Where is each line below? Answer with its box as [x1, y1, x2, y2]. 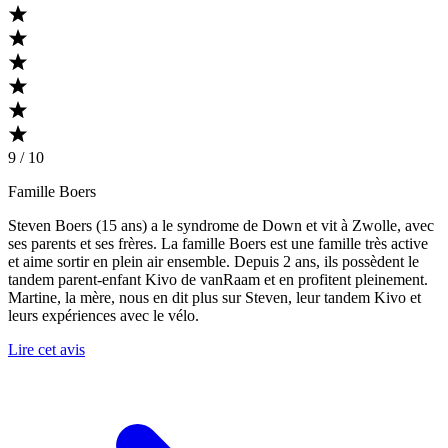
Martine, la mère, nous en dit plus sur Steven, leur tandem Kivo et [8, 289, 421, 307]
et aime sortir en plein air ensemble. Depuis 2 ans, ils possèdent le [8, 253, 419, 271]
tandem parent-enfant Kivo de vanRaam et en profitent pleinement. [8, 271, 428, 289]
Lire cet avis [8, 341, 85, 359]
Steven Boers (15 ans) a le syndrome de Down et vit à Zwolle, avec [8, 217, 434, 235]
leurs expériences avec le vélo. [8, 307, 199, 325]
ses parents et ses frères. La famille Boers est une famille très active [8, 235, 428, 253]
